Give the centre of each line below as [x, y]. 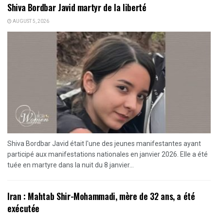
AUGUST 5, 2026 [30, 21]
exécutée [24, 208]
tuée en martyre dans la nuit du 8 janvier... [71, 165]
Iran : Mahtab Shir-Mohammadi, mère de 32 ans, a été [101, 196]
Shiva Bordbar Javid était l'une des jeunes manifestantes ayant [104, 143]
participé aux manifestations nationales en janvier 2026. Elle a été [108, 154]
